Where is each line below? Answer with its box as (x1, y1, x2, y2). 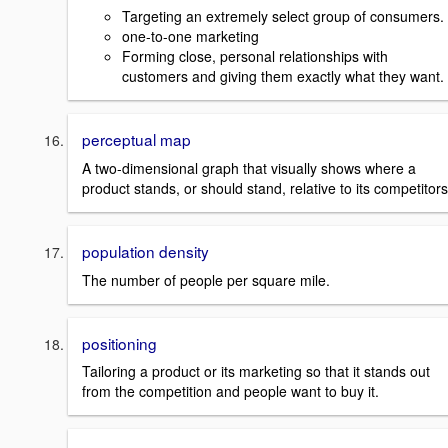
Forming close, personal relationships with (122, 46, 388, 67)
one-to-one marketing (122, 26, 259, 47)
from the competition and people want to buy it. (82, 381, 379, 402)
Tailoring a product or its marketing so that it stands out (82, 361, 430, 382)
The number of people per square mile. (82, 269, 330, 290)
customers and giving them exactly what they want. (122, 66, 444, 87)
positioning (82, 331, 157, 354)
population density (82, 240, 209, 262)
